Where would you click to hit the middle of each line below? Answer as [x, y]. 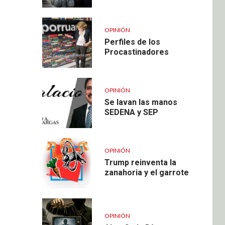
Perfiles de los [132, 42]
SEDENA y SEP [131, 112]
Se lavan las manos [141, 102]
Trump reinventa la [140, 162]
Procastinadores [136, 52]
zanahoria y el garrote [146, 172]
